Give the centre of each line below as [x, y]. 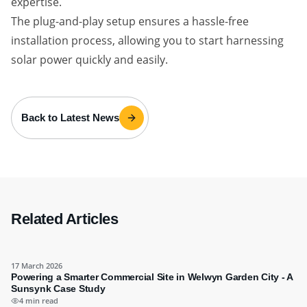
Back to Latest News [70, 118]
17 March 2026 [37, 266]
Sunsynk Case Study [58, 288]
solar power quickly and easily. [89, 60]
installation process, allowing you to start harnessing [147, 40]
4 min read [39, 300]
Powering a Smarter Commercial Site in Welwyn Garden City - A [152, 277]
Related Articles [65, 219]
